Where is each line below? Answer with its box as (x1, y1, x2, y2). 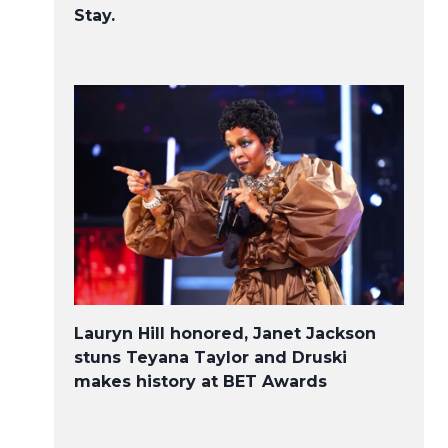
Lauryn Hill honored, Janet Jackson (74, 324, 376, 343)
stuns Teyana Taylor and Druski (74, 348, 347, 367)
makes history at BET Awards (74, 372, 327, 391)
